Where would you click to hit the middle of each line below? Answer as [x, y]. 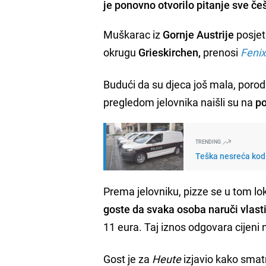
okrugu [121, 52]
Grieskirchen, [170, 52]
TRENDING [209, 141]
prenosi [221, 52]
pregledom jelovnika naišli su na [180, 102]
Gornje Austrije [199, 34]
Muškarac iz [133, 34]
